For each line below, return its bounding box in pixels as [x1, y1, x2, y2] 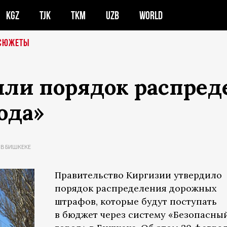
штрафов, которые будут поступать [55, 196, 217, 207]
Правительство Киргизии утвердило [55, 169, 222, 181]
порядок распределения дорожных [55, 182, 217, 194]
